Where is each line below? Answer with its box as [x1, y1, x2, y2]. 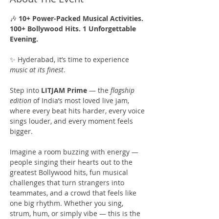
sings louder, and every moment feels [10, 116, 135, 126]
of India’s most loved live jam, [31, 96, 131, 105]
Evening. [10, 34, 38, 44]
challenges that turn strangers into [10, 178, 126, 187]
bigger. [10, 127, 33, 136]
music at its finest [10, 65, 64, 74]
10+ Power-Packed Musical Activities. [19, 14, 145, 23]
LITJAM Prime [41, 86, 87, 95]
